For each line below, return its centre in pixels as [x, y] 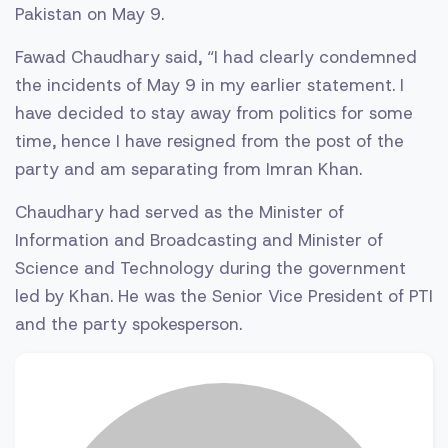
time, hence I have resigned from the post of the [209, 141]
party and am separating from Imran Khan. [188, 169]
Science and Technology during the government [210, 268]
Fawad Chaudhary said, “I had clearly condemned [216, 57]
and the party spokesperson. [128, 324]
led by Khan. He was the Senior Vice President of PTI [224, 296]
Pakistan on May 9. [89, 14]
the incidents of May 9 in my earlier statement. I [209, 85]
